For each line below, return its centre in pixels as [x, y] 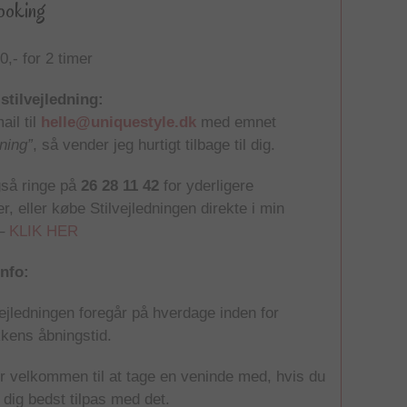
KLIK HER [44, 231]
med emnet [237, 122]
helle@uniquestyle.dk [119, 122]
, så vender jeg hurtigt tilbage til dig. [154, 144]
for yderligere [207, 185]
